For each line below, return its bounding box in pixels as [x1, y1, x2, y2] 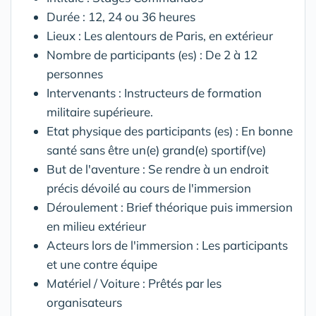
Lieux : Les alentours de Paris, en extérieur [47, 28, 273, 43]
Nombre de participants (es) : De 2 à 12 [47, 47, 257, 62]
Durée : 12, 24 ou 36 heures [47, 9, 195, 24]
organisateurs [47, 295, 122, 310]
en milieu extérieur [47, 219, 146, 233]
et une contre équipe [47, 257, 157, 272]
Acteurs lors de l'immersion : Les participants [47, 238, 288, 253]
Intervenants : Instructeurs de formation [47, 85, 262, 100]
